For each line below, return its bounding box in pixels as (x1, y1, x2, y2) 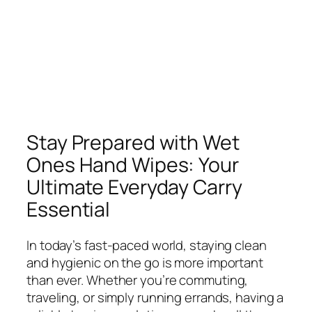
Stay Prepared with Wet (26, 128, 240, 156)
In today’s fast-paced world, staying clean (26, 236, 267, 255)
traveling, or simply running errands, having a (26, 288, 284, 307)
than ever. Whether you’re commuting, (26, 271, 249, 290)
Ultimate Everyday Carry (26, 173, 242, 201)
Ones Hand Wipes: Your (26, 150, 239, 178)
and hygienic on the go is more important (26, 253, 263, 272)
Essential (26, 195, 111, 223)
